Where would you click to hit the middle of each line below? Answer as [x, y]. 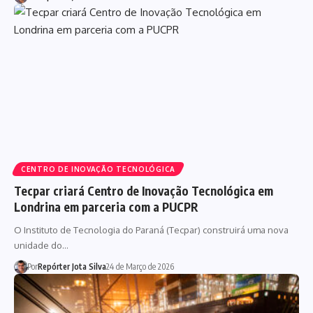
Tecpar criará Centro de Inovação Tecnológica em [144, 191]
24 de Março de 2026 [140, 267]
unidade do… [41, 246]
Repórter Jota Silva [72, 267]
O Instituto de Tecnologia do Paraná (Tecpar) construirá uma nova [151, 230]
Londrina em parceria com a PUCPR [106, 207]
